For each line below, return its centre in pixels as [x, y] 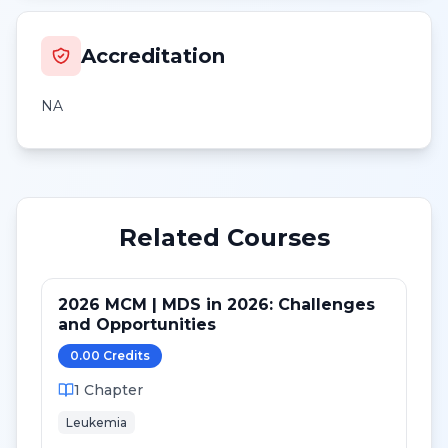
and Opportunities [137, 324]
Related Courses [224, 237]
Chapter [113, 390]
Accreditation [153, 56]
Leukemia [96, 422]
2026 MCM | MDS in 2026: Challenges [216, 304]
